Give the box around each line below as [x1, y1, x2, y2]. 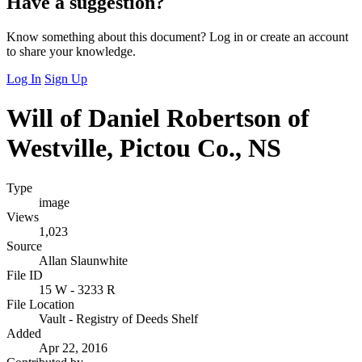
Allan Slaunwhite [39, 253, 128, 267]
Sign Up [44, 71, 87, 86]
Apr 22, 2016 [39, 340, 107, 355]
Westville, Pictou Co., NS [6, 133, 281, 163]
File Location [6, 297, 74, 311]
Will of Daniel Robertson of [6, 103, 309, 133]
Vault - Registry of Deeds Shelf [39, 311, 198, 326]
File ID [6, 267, 43, 282]
